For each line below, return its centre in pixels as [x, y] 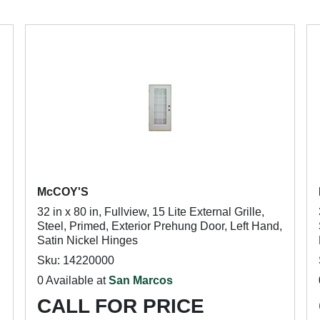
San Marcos [140, 280]
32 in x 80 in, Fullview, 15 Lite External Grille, [150, 212]
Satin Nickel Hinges [87, 240]
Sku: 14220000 [75, 260]
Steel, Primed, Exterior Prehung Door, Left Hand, [159, 226]
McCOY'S [62, 192]
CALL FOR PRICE [120, 306]
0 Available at [72, 280]
